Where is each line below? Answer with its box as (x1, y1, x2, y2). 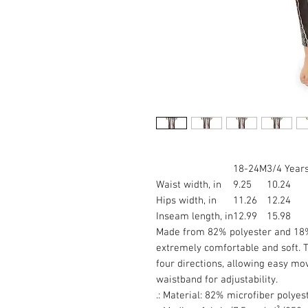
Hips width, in (156, 195, 217, 207)
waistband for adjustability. (156, 274, 278, 286)
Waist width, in (156, 179, 221, 191)
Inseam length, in (156, 210, 233, 223)
